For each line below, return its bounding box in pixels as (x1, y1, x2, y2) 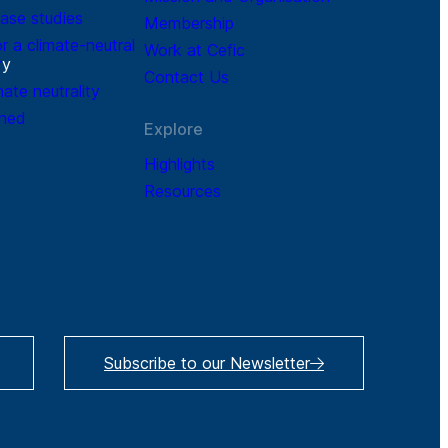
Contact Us (144, 67, 229, 87)
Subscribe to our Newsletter (104, 353, 310, 373)
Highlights (144, 154, 215, 174)
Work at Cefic (144, 40, 245, 60)
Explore (144, 119, 203, 139)
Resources (144, 181, 221, 201)
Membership (144, 13, 234, 33)
